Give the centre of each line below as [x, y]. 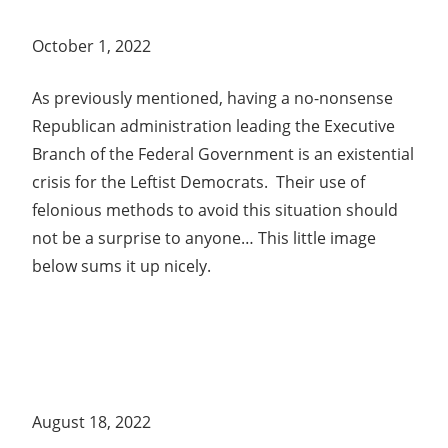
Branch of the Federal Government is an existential [223, 153]
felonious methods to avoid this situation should [215, 209]
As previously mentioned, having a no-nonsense [212, 97]
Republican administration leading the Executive [213, 125]
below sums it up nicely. [121, 265]
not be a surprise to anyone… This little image [204, 237]
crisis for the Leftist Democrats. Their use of [198, 181]
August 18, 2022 [91, 421]
